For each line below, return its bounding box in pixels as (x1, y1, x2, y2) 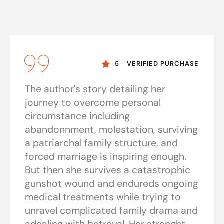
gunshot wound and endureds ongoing (25, 177, 198, 190)
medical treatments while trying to (25, 191, 181, 204)
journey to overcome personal (25, 96, 161, 109)
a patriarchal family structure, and (25, 137, 178, 150)
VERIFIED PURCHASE (127, 59, 199, 68)
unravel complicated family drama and (25, 204, 198, 217)
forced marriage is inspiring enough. (25, 150, 186, 163)
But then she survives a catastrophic (25, 164, 190, 177)
